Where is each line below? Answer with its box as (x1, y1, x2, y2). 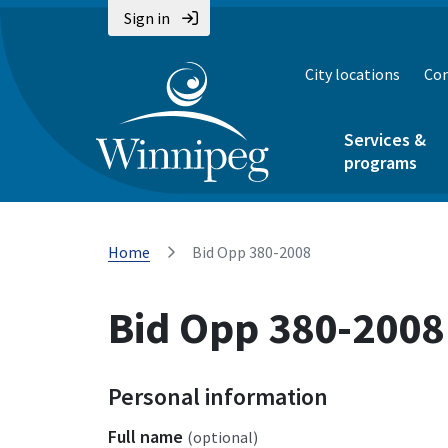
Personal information (108, 381, 328, 412)
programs (344, 151, 417, 174)
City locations (305, 64, 400, 84)
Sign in (124, 8, 170, 28)
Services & (344, 128, 426, 151)
